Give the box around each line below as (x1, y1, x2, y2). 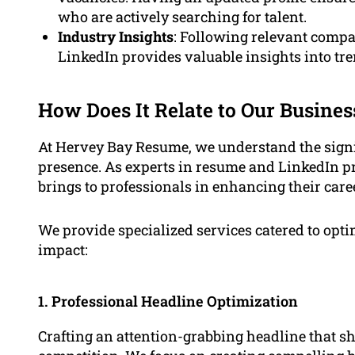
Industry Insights (58, 27, 174, 47)
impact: (38, 240, 88, 260)
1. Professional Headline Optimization (38, 292, 298, 311)
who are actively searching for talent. (58, 7, 307, 27)
